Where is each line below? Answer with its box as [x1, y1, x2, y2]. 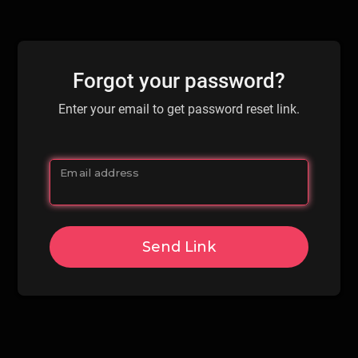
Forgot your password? [73, 69, 285, 93]
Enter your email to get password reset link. [58, 101, 300, 117]
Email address [60, 165, 140, 179]
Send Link [142, 238, 216, 256]
